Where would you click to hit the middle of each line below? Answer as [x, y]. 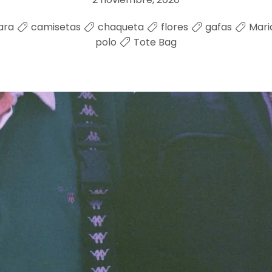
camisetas [56, 27]
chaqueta [121, 27]
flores [175, 27]
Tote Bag [155, 42]
